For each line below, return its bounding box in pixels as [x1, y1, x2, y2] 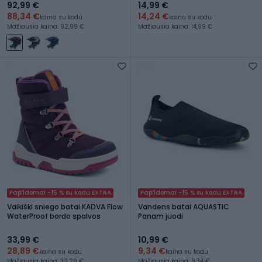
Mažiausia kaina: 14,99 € [138, 22, 212, 31]
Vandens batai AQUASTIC [138, 201, 229, 212]
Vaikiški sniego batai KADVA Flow [7, 201, 123, 212]
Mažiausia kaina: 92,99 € [7, 22, 84, 31]
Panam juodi [138, 211, 183, 221]
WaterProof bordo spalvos [7, 211, 101, 221]
